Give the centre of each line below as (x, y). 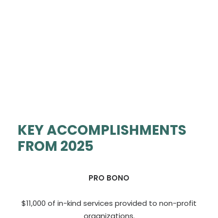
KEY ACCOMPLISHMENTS (102, 130)
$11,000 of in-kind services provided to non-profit (109, 203)
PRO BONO (109, 178)
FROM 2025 (55, 146)
